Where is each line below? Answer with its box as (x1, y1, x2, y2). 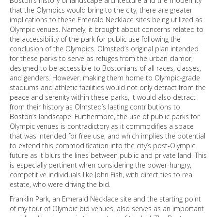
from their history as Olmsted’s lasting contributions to (10, 102, 180, 111)
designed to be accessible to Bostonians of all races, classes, (10, 63, 201, 73)
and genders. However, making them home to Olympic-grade (10, 73, 200, 82)
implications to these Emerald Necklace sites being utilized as (10, 15, 202, 24)
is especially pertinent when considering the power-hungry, (10, 160, 191, 170)
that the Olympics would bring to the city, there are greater (10, 5, 192, 15)
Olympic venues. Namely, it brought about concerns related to (10, 25, 203, 34)
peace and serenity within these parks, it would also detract (10, 93, 196, 102)
